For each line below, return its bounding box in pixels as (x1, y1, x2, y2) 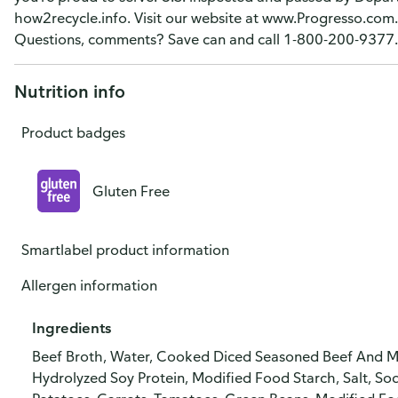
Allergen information (21, 276, 157, 294)
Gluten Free (92, 182, 170, 200)
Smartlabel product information (21, 241, 229, 259)
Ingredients (32, 319, 111, 337)
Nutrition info (14, 80, 125, 102)
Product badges (21, 123, 125, 141)
